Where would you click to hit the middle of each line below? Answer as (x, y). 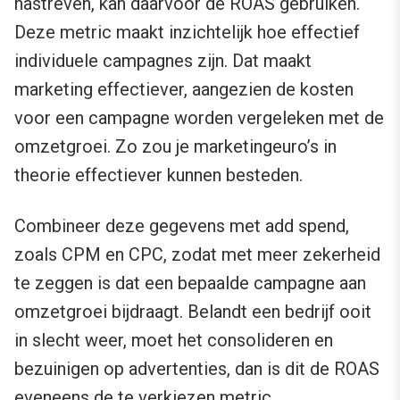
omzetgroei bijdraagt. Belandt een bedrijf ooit (193, 312)
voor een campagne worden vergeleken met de (199, 118)
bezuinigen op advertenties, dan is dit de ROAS (197, 369)
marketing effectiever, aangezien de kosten (184, 90)
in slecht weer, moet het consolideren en (174, 341)
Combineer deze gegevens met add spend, (182, 226)
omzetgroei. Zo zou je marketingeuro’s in (175, 147)
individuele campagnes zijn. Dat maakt (163, 61)
